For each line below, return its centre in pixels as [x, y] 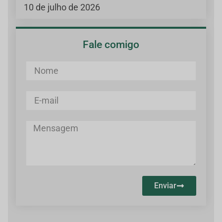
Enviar [165, 185]
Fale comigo [111, 44]
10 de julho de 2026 [62, 7]
